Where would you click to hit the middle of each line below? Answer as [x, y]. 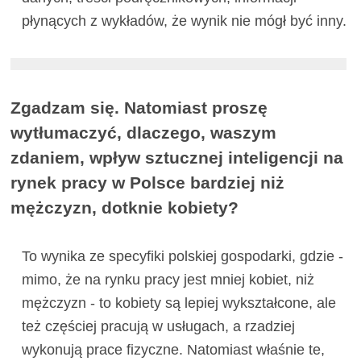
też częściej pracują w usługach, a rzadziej [158, 327]
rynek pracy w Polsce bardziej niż [148, 183]
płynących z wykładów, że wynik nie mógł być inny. [184, 21]
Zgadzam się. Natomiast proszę [139, 108]
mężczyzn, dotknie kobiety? [125, 208]
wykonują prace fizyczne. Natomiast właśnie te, [173, 350]
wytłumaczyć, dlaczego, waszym [144, 133]
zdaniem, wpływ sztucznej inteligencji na [177, 158]
